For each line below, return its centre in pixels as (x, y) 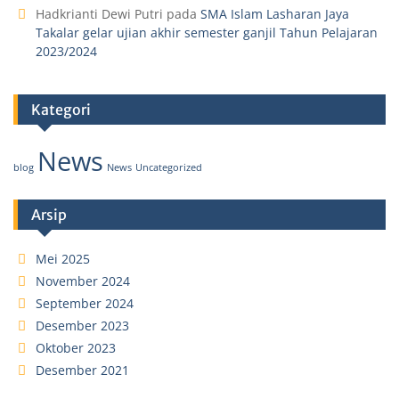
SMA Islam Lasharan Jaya (275, 14)
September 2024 (85, 304)
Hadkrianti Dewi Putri (99, 14)
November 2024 (83, 281)
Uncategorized (169, 168)
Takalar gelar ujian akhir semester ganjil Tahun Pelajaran (207, 33)
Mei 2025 (63, 259)
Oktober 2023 (76, 348)
